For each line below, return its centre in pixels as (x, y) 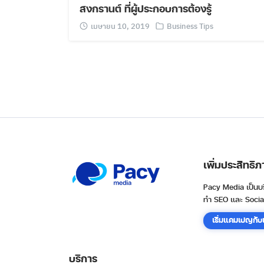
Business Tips (190, 26)
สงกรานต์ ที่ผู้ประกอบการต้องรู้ (146, 9)
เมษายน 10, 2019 (120, 26)
